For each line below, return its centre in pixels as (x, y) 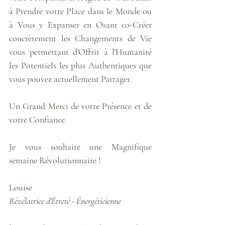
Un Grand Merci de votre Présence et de (80, 106)
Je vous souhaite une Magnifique (80, 146)
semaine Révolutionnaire (54, 160)
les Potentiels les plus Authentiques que (80, 65)
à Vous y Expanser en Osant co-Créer (80, 24)
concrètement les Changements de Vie (80, 38)
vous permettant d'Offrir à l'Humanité (80, 51)
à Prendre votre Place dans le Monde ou (80, 11)
